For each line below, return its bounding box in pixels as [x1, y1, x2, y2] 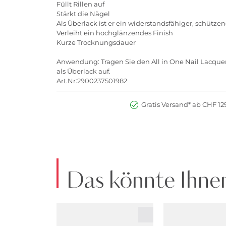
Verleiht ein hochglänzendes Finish [56, 28, 173, 37]
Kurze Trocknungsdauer [56, 38, 136, 46]
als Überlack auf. [56, 67, 110, 75]
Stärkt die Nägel [56, 9, 110, 18]
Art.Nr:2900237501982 [56, 76, 127, 85]
